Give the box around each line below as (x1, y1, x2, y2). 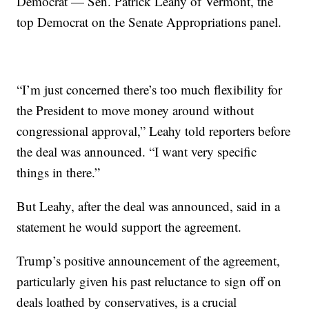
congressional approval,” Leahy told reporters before (17, 122, 291, 139)
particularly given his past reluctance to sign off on (17, 272, 282, 290)
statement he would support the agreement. (17, 218, 242, 235)
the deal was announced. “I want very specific (17, 143, 257, 160)
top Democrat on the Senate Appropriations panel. (17, 13, 282, 30)
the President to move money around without (17, 101, 255, 119)
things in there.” (17, 163, 101, 181)
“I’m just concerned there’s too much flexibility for (17, 81, 283, 98)
